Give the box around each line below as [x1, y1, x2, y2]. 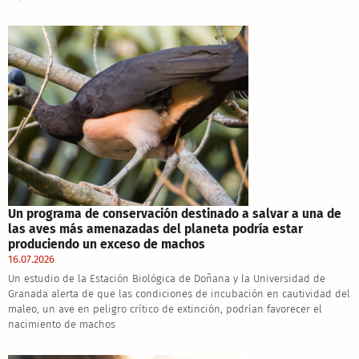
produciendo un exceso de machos [7, 236, 205, 252]
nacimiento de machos [7, 318, 115, 331]
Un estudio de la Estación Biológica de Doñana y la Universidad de [7, 272, 325, 285]
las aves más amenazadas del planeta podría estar [7, 221, 303, 237]
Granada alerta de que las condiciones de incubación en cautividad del [7, 288, 350, 301]
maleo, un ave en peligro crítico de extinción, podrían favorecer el [7, 303, 322, 316]
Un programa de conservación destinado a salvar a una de [7, 206, 341, 222]
